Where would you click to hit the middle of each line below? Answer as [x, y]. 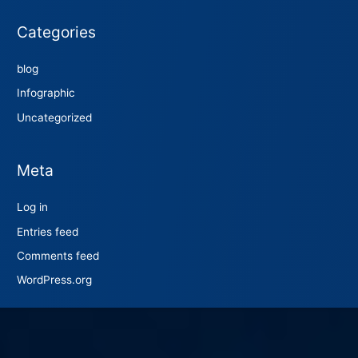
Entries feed [48, 231]
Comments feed [58, 255]
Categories [57, 32]
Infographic [46, 93]
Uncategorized [55, 117]
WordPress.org [55, 280]
